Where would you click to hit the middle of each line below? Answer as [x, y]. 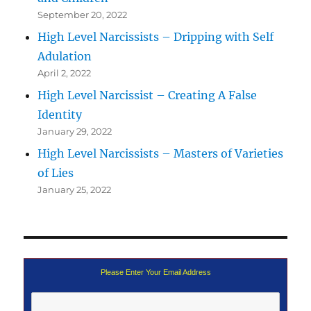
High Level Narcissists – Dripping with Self [156, 36]
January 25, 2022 [75, 189]
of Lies [56, 173]
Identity [60, 114]
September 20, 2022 [83, 14]
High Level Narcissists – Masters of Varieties [161, 153]
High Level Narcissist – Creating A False [148, 95]
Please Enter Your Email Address [155, 272]
